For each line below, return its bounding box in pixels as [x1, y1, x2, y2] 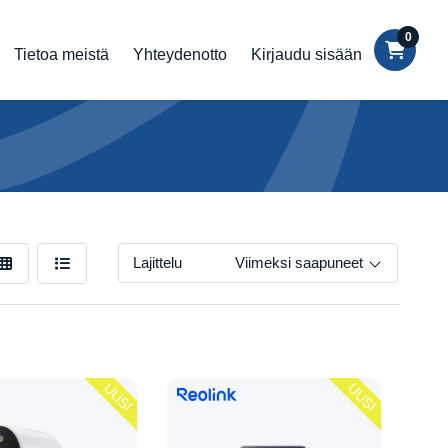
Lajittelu [133, 254, 182, 271]
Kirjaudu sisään [251, 46, 362, 63]
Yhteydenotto [133, 46, 227, 63]
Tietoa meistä [14, 46, 109, 63]
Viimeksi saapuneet [235, 254, 363, 271]
